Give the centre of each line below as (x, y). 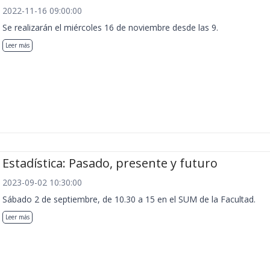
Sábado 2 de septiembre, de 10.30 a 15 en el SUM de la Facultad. (129, 199)
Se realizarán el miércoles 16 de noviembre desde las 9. (110, 27)
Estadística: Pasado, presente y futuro (110, 163)
